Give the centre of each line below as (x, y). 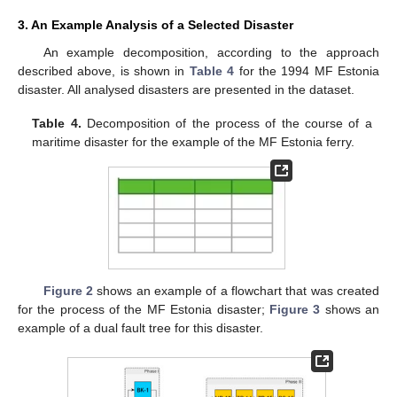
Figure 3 (295, 309)
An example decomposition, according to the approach (211, 53)
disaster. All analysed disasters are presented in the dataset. (186, 90)
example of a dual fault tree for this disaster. (140, 328)
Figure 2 (68, 291)
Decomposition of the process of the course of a (226, 124)
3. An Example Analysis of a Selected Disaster (156, 25)
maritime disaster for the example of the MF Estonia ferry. (194, 142)
